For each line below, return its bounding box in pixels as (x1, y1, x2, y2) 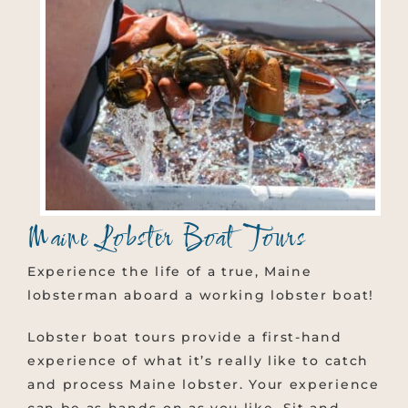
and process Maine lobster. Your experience (27, 375, 380, 393)
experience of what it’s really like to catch (27, 352, 369, 369)
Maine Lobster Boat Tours (27, 217, 306, 261)
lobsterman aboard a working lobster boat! (27, 286, 374, 303)
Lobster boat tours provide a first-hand (27, 328, 342, 345)
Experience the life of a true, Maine (27, 262, 312, 280)
